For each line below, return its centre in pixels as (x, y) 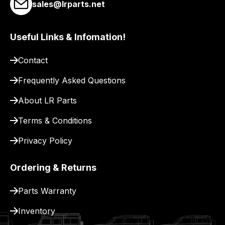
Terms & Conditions (55, 120)
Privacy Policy (45, 140)
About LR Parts (47, 100)
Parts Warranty (47, 191)
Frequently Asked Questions (72, 80)
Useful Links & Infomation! (68, 37)
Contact (33, 60)
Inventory (37, 211)
